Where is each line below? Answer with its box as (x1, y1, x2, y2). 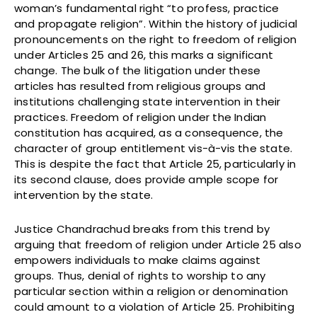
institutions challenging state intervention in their (14, 94, 281, 110)
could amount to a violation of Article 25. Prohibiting (14, 299, 294, 315)
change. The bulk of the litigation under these (14, 63, 261, 79)
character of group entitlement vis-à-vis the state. (14, 141, 293, 156)
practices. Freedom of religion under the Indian (14, 110, 267, 125)
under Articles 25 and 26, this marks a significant (14, 47, 274, 63)
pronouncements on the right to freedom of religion (14, 32, 297, 47)
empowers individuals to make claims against (14, 253, 261, 268)
